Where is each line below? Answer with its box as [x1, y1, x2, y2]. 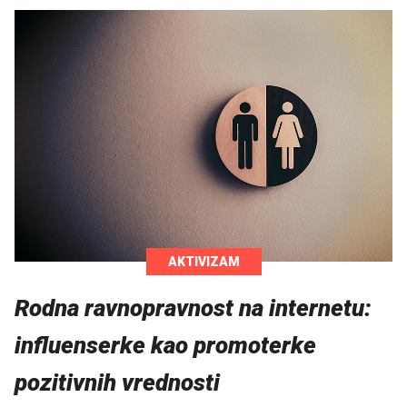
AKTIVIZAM [167, 254, 240, 270]
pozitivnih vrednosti [15, 369, 220, 397]
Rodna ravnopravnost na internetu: [15, 294, 372, 323]
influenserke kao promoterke [15, 332, 316, 360]
